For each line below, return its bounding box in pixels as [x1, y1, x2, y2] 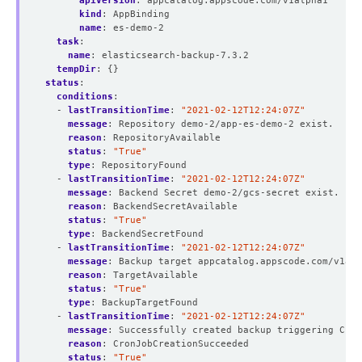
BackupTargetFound [102, 297, 198, 309]
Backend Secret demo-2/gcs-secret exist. [119, 187, 339, 199]
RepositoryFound [102, 159, 187, 171]
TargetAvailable [113, 269, 198, 281]
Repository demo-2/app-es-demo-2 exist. [119, 118, 334, 130]
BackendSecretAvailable [113, 200, 238, 213]
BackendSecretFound [102, 228, 204, 240]
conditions [57, 90, 113, 103]
